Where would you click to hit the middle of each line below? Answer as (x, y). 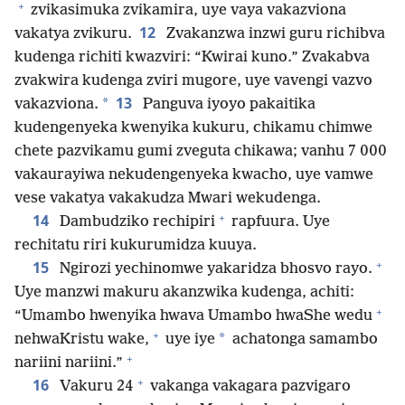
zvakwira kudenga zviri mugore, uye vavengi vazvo (193, 81)
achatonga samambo (303, 340)
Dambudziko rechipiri (136, 222)
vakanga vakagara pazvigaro (249, 387)
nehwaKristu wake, (82, 340)
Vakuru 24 (95, 387)
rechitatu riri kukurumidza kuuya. (136, 246)
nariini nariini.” (69, 363)
